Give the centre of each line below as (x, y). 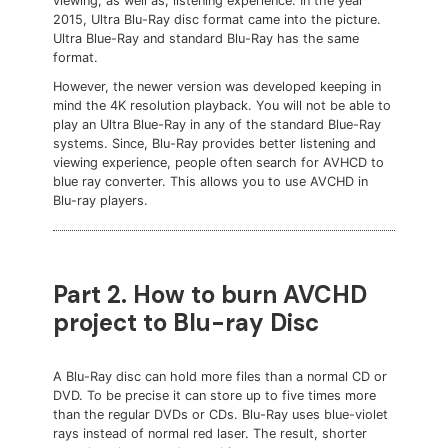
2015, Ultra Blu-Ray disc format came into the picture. (217, 20)
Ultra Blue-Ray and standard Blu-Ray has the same (206, 39)
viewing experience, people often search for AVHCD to (219, 163)
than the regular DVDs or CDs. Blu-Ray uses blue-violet (221, 415)
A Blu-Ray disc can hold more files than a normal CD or (220, 377)
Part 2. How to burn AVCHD (210, 295)
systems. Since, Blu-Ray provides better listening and (215, 144)
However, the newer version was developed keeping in (217, 87)
